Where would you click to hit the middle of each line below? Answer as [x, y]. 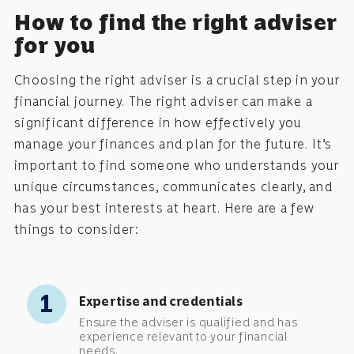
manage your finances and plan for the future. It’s [173, 144]
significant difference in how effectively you [158, 122]
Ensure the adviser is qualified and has [188, 322]
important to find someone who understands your [177, 165]
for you [55, 45]
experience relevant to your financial [183, 336]
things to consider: [77, 229]
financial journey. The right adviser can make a [164, 101]
